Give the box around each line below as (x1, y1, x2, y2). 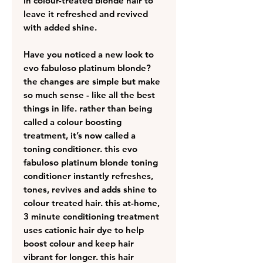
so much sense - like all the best (23, 89, 155, 100)
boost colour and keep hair (23, 237, 134, 249)
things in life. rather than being (23, 102, 152, 114)
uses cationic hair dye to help (23, 224, 144, 235)
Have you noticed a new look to (23, 48, 154, 60)
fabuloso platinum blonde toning (23, 156, 158, 168)
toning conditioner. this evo (23, 143, 137, 154)
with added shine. (23, 21, 97, 33)
